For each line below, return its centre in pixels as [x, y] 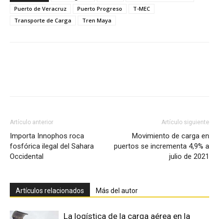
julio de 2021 [189, 156]
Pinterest [148, 76]
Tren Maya [97, 20]
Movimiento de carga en [171, 136]
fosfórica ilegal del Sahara [52, 146]
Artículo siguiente [185, 122]
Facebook [45, 76]
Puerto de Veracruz [40, 8]
